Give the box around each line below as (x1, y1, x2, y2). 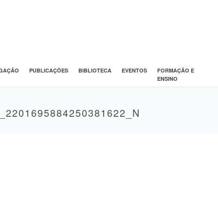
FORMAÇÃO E (157, 66, 194, 74)
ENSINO (157, 74, 178, 82)
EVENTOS (121, 66, 147, 74)
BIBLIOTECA (78, 66, 111, 74)
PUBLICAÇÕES (29, 66, 68, 74)
